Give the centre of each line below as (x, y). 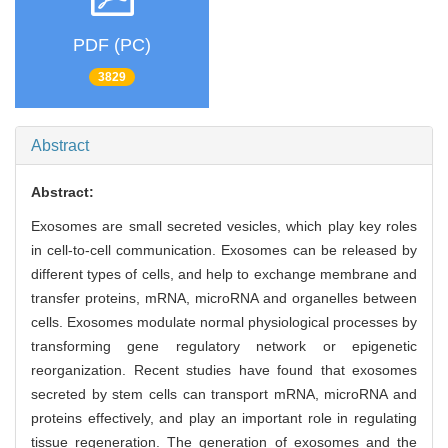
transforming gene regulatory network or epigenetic (224, 346)
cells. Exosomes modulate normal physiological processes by (224, 322)
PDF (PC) (112, 44)
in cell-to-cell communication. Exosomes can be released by (224, 250)
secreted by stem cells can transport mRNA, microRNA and (224, 394)
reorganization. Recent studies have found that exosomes (224, 370)
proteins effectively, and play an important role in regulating (224, 418)
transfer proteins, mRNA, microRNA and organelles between (224, 298)
